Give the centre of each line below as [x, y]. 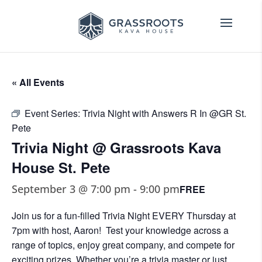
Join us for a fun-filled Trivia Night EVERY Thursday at [124, 216]
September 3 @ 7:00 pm [71, 189]
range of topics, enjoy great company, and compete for [123, 245]
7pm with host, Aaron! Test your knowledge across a [120, 230]
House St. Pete [61, 167]
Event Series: [54, 113]
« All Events [38, 82]
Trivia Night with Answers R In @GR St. [164, 113]
